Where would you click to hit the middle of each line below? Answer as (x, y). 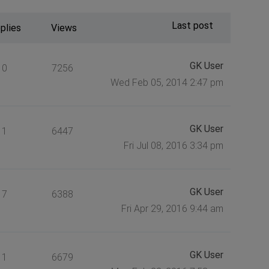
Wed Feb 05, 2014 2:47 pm (167, 82)
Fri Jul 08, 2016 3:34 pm (173, 145)
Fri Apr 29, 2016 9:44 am (172, 208)
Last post (192, 25)
